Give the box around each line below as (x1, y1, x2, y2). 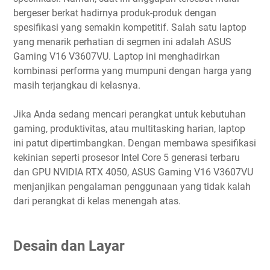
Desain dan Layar (13, 237, 125, 254)
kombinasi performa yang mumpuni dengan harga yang (13, 65, 251, 77)
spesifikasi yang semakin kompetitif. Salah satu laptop (13, 22, 246, 33)
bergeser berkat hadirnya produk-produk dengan (13, 7, 216, 19)
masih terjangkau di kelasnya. (13, 80, 140, 91)
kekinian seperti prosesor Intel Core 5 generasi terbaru (13, 152, 240, 163)
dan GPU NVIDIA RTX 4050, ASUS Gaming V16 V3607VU (13, 166, 253, 178)
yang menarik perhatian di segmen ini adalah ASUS (13, 36, 231, 48)
